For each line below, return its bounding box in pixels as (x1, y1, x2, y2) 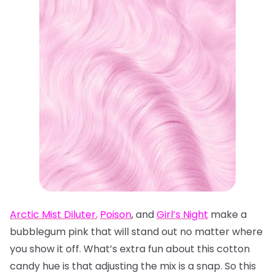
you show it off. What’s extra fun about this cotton (10, 242, 250, 256)
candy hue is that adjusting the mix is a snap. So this (10, 259, 256, 273)
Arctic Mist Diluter (10, 207, 96, 222)
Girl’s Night (157, 207, 208, 222)
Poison (100, 207, 131, 222)
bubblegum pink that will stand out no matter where (10, 225, 263, 239)
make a (208, 207, 247, 222)
